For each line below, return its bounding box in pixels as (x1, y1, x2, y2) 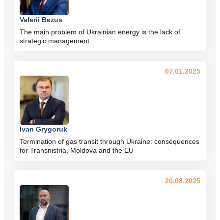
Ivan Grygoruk (20, 125, 67, 134)
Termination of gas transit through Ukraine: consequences (20, 137, 199, 146)
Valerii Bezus (20, 16, 62, 24)
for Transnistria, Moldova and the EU (20, 146, 134, 155)
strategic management (20, 37, 89, 45)
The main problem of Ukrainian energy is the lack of (20, 28, 180, 36)
